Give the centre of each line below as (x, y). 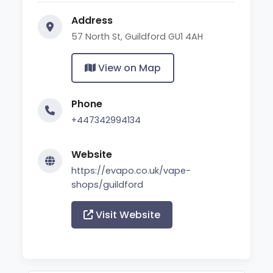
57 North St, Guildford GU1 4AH (137, 36)
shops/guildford (108, 184)
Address (92, 20)
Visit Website (127, 214)
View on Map (129, 68)
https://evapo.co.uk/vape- (131, 170)
